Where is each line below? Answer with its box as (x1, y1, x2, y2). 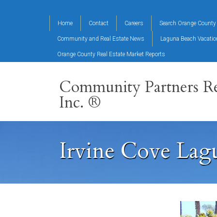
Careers (124, 20, 143, 27)
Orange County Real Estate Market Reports (57, 51, 165, 58)
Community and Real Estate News (57, 35, 144, 42)
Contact (89, 20, 108, 27)
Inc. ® (59, 92, 101, 113)
